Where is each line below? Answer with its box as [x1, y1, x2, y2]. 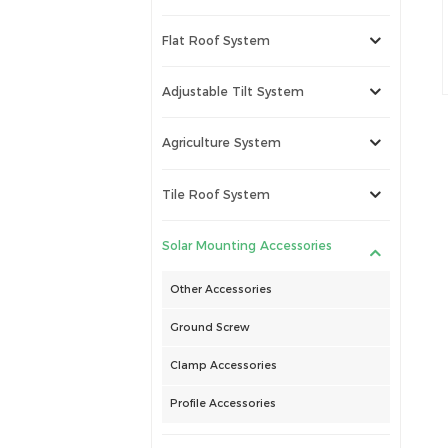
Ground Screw [170, 320, 249, 334]
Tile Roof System [162, 186, 271, 202]
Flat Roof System [162, 32, 271, 48]
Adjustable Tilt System [162, 84, 305, 100]
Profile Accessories [170, 397, 276, 411]
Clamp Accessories [170, 358, 277, 372]
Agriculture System [162, 135, 282, 151]
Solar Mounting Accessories [162, 237, 333, 253]
